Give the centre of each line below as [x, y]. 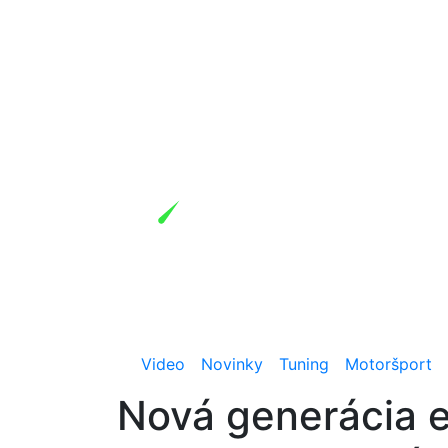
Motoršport [388, 364]
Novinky [232, 364]
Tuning [304, 364]
